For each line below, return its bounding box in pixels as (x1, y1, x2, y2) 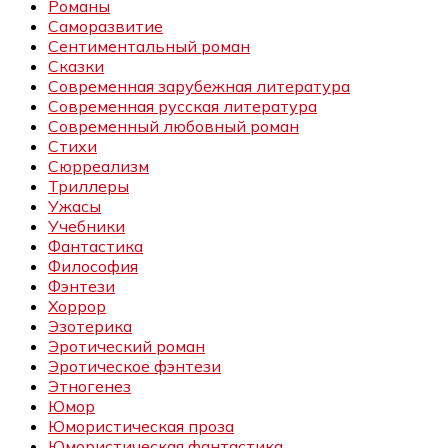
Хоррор (48, 296, 106, 317)
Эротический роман (48, 336, 205, 357)
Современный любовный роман (48, 116, 299, 137)
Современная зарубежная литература (48, 76, 350, 97)
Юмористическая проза (48, 416, 234, 437)
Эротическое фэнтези (48, 356, 221, 377)
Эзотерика (48, 316, 132, 337)
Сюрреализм (48, 156, 149, 177)
